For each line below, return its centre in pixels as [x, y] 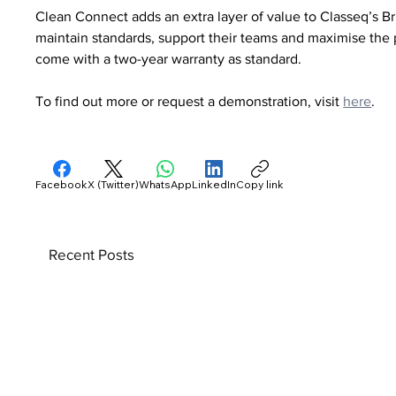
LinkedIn [214, 184]
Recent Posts [92, 254]
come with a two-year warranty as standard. [169, 58]
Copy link [260, 184]
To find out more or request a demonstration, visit [190, 101]
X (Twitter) [114, 184]
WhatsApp [166, 184]
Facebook [62, 184]
